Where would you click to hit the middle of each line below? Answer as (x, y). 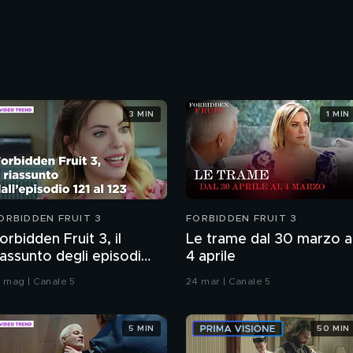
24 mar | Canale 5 (229, 282)
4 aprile (211, 257)
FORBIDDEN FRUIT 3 (242, 219)
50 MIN (333, 328)
